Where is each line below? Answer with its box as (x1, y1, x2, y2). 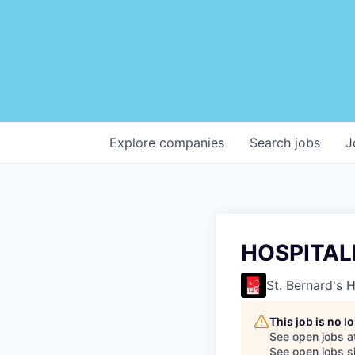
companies (159, 134, 224, 151)
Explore (109, 134, 159, 151)
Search (250, 134, 295, 151)
